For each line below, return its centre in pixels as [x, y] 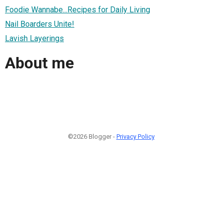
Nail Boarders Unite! [40, 24]
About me [39, 63]
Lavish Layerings [34, 38]
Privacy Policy [135, 136]
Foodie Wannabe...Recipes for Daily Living [78, 9]
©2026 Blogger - [92, 136]
